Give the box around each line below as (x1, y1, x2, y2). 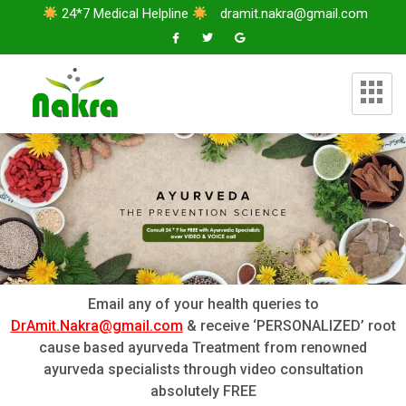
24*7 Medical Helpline (58, 5, 192, 22)
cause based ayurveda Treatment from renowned (39, 339, 367, 357)
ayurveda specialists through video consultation (43, 361, 363, 379)
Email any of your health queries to (87, 295, 319, 314)
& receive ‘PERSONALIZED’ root (182, 317, 396, 335)
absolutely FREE (150, 382, 256, 401)
